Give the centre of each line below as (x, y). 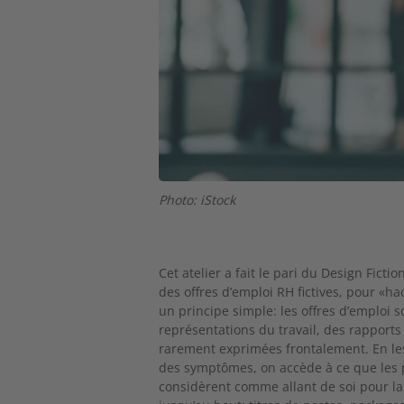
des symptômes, (210, 367)
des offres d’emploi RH (229, 291)
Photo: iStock (197, 200)
